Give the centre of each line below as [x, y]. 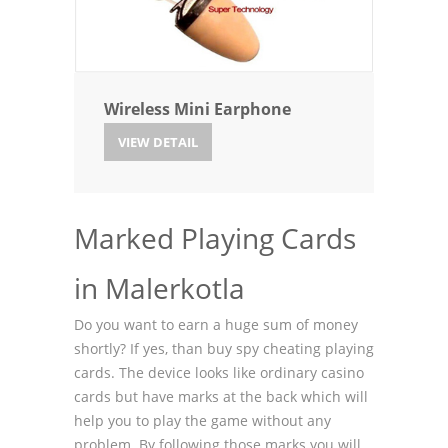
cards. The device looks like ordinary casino [219, 373]
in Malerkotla [159, 288]
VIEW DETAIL [158, 142]
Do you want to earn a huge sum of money [216, 325]
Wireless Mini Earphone [197, 109]
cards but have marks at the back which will [221, 397]
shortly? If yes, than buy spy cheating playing [224, 349]
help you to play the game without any [202, 421]
